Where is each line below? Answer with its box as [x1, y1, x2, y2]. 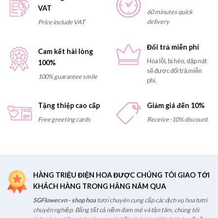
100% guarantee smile [37, 72, 97, 80]
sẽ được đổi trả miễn [146, 67, 202, 75]
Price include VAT [37, 18, 85, 26]
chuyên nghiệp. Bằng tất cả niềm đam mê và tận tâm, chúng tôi [33, 205, 199, 214]
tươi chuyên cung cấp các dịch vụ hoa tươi [95, 196, 207, 204]
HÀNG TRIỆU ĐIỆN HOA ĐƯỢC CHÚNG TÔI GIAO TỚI [33, 170, 210, 179]
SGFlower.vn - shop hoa [33, 196, 96, 204]
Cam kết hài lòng [37, 47, 93, 55]
